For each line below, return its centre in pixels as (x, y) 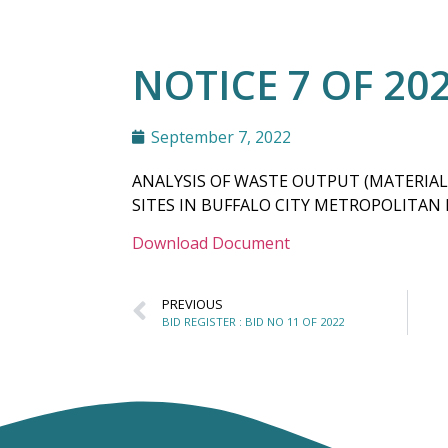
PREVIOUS (192, 303)
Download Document (211, 243)
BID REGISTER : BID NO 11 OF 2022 (253, 321)
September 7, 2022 (221, 137)
